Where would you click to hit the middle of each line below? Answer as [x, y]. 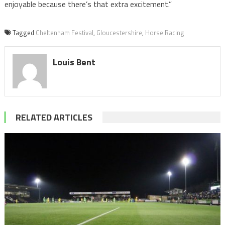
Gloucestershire [119, 33]
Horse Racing [164, 33]
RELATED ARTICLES [54, 117]
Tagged [24, 33]
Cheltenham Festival [64, 33]
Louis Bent [74, 62]
